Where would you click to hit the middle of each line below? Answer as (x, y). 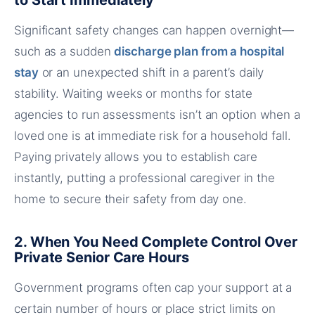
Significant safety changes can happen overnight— (154, 30)
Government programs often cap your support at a (153, 288)
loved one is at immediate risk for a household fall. (153, 136)
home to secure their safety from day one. (130, 199)
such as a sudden (64, 51)
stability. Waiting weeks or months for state (133, 94)
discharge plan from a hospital (199, 51)
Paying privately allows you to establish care (136, 157)
